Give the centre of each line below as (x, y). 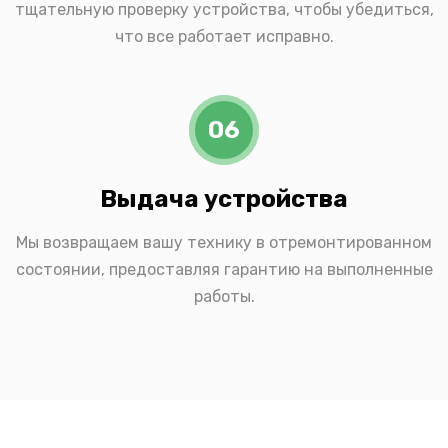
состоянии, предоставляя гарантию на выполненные (224, 269)
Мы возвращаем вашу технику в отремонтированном (224, 242)
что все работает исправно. (224, 36)
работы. (224, 296)
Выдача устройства (224, 198)
